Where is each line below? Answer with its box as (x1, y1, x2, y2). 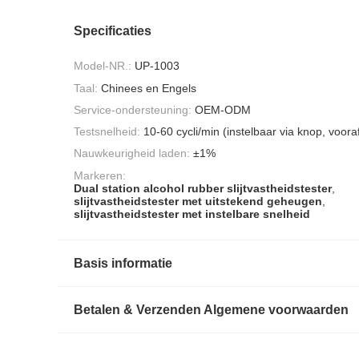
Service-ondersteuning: (74, 103, 192, 116)
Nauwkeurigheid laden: (74, 147, 190, 160)
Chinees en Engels (101, 81, 196, 95)
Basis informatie (74, 256, 172, 270)
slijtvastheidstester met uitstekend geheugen (74, 194, 322, 208)
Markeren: (74, 168, 126, 182)
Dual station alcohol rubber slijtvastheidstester (74, 181, 332, 195)
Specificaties (74, 24, 151, 38)
